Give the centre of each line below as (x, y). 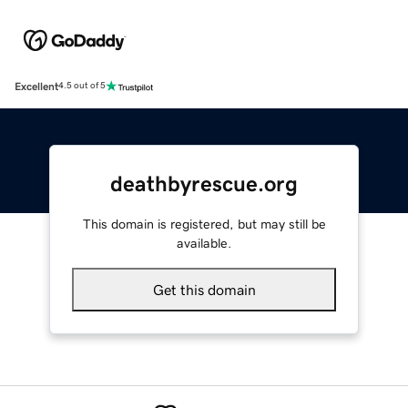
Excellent (36, 86)
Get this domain (204, 289)
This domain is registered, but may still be (204, 224)
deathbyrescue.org (204, 184)
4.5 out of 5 (82, 86)
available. (204, 243)
